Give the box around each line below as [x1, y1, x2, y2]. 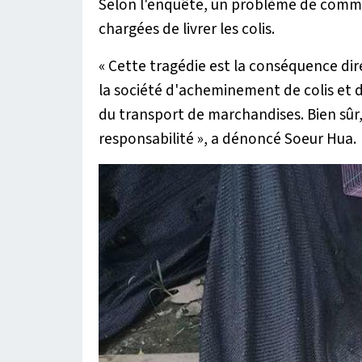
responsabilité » [99, 127, 204, 150]
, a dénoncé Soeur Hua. [204, 127, 356, 150]
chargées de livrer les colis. [99, 17, 275, 40]
